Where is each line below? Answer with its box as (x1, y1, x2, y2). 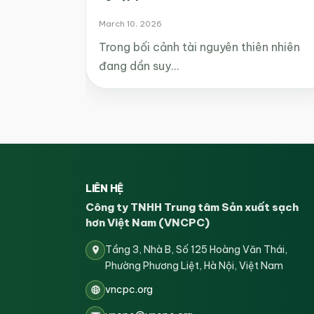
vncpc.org (105, 282, 153, 296)
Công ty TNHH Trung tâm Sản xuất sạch (86, 200, 299, 214)
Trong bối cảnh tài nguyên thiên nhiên (99, 39, 300, 54)
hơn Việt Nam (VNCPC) (86, 215, 210, 229)
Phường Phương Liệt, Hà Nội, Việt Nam (105, 259, 283, 272)
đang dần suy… (99, 58, 179, 73)
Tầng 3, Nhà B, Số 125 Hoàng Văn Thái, (105, 243, 287, 256)
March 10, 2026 (99, 18, 162, 29)
